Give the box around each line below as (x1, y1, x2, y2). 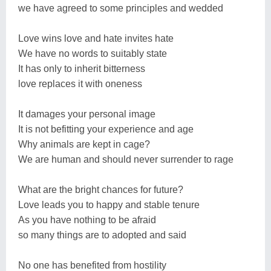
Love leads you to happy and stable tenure (18, 199, 200, 210)
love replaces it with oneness (18, 78, 142, 89)
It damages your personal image (18, 108, 155, 119)
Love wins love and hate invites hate (18, 33, 174, 44)
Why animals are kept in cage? (18, 139, 150, 149)
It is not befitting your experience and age (18, 123, 194, 134)
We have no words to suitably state (18, 48, 167, 59)
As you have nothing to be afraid (18, 214, 156, 225)
